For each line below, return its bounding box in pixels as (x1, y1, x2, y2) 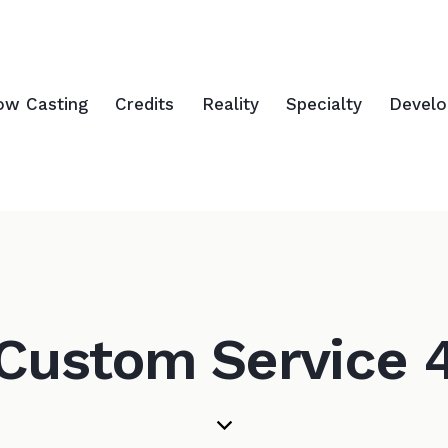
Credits (115, 94, 175, 114)
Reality (201, 94, 259, 114)
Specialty (285, 94, 362, 114)
